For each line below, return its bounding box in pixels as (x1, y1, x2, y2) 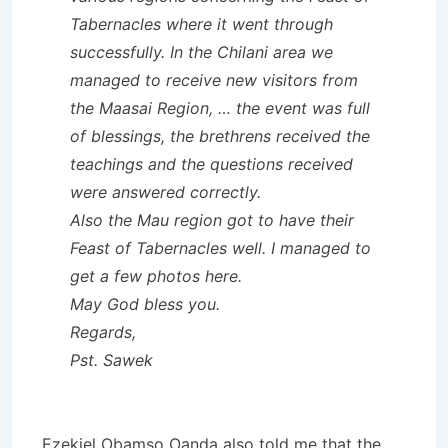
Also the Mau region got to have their (70, 209, 354, 230)
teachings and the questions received (70, 153, 353, 174)
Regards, (70, 321, 136, 342)
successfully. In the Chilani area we (70, 41, 333, 62)
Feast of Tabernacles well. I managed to (70, 237, 371, 258)
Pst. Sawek (70, 349, 153, 370)
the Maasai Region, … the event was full (70, 97, 370, 118)
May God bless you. (70, 293, 220, 314)
